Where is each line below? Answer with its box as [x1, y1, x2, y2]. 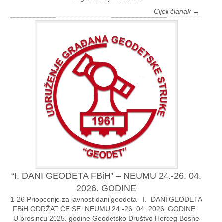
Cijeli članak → [154, 7, 200, 16]
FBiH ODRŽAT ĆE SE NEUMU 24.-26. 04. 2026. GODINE [13, 205, 199, 213]
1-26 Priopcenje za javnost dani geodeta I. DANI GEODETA [10, 195, 202, 204]
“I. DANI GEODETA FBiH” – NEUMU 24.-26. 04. [11, 171, 201, 181]
